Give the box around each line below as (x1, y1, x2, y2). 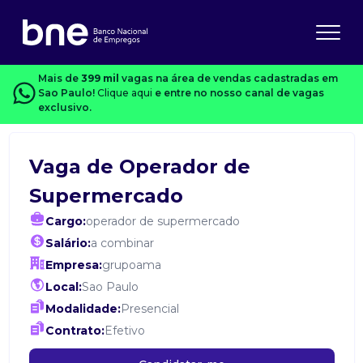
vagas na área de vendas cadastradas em (118, 72, 338, 84)
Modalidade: (45, 301, 121, 316)
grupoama (101, 258, 161, 272)
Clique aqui (96, 87, 152, 99)
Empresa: (45, 258, 102, 272)
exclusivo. (37, 101, 92, 113)
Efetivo (104, 323, 145, 338)
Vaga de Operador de (28, 155, 250, 178)
